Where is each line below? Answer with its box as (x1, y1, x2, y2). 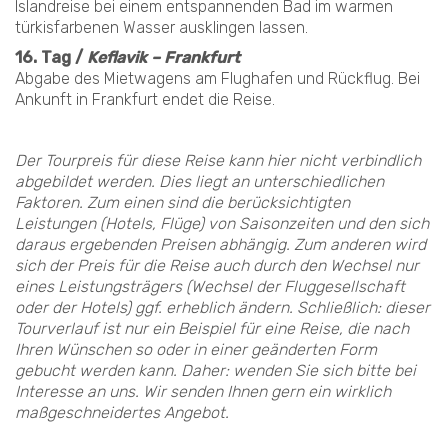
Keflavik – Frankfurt (87, 48, 240, 67)
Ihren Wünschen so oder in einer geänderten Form (15, 340, 377, 359)
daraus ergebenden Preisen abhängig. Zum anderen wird (15, 235, 426, 254)
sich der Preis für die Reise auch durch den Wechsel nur (15, 256, 419, 275)
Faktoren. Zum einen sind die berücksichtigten (15, 193, 350, 212)
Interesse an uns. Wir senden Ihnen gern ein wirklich (15, 382, 391, 401)
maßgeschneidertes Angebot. (15, 403, 229, 422)
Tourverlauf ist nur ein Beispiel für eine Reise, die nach (15, 319, 409, 338)
